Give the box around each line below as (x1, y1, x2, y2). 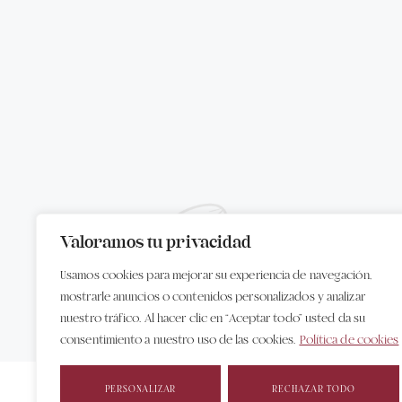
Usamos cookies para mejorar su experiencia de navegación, (60, 269, 371, 282)
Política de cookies (299, 334, 399, 346)
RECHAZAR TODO (272, 384, 355, 395)
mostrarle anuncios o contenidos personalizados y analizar (60, 291, 365, 303)
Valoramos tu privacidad (60, 235, 252, 251)
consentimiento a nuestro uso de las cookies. (60, 334, 296, 346)
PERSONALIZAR (104, 384, 177, 395)
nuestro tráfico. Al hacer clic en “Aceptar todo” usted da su (60, 312, 366, 325)
